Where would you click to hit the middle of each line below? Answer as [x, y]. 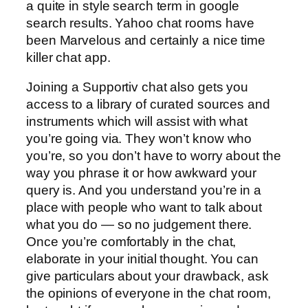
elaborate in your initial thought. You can [142, 259]
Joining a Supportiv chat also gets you [137, 87]
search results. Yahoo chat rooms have [141, 23]
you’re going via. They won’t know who [139, 139]
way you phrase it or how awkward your [142, 173]
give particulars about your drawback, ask [147, 276]
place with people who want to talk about [144, 208]
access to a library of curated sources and [148, 104]
